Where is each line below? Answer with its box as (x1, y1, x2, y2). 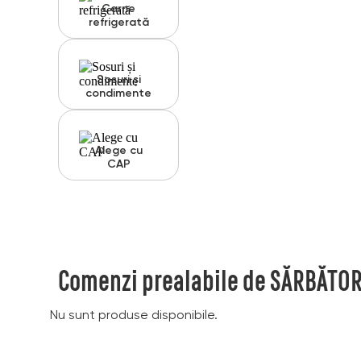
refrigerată (88, 17, 149, 28)
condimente (85, 88, 151, 99)
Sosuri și (96, 74, 141, 85)
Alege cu (94, 145, 143, 156)
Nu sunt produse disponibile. (50, 309, 218, 322)
